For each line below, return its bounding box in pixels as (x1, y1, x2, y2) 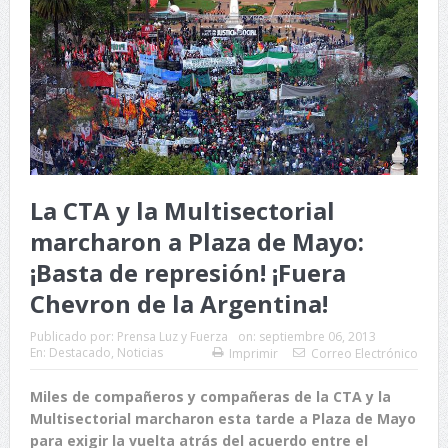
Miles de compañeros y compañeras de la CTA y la (29, 386, 391, 406)
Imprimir (229, 344, 279, 362)
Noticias (116, 343, 163, 361)
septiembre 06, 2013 (258, 327, 376, 345)
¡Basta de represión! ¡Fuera (29, 255, 346, 289)
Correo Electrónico (311, 344, 419, 362)
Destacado (48, 343, 111, 361)
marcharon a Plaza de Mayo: (29, 224, 364, 258)
